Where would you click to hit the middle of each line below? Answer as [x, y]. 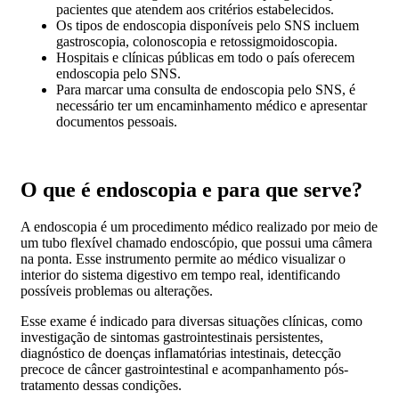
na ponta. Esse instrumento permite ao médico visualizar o [183, 259]
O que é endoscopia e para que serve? [191, 189]
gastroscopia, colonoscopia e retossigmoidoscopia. [197, 41]
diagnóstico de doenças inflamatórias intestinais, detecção [181, 354]
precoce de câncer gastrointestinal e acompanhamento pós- [184, 370]
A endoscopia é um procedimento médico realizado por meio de [199, 227]
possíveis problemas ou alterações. [117, 291]
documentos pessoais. [117, 121]
